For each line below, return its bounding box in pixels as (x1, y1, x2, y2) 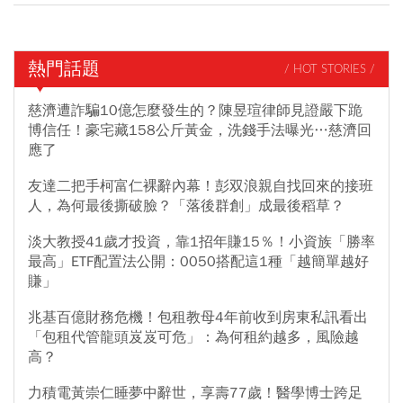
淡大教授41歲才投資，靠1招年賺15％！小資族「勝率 (28, 233, 375, 252)
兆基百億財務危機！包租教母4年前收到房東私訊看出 (28, 309, 368, 327)
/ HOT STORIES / (284, 63, 375, 76)
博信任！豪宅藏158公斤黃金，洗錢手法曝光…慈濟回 (28, 121, 372, 140)
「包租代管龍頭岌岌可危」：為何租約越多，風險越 (28, 328, 359, 347)
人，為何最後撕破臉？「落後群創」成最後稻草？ (28, 197, 345, 216)
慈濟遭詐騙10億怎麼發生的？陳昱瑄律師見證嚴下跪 (28, 102, 363, 121)
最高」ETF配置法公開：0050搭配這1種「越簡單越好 (28, 253, 369, 272)
